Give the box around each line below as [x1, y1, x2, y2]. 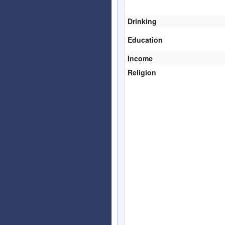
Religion [128, 67, 156, 77]
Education [128, 34, 163, 45]
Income [128, 53, 153, 63]
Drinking [128, 16, 157, 26]
